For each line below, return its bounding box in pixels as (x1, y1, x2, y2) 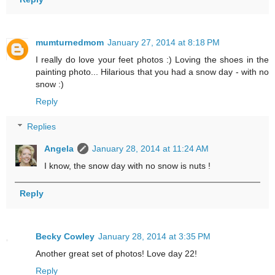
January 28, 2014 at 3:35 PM (98, 231, 211, 242)
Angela (44, 144, 74, 154)
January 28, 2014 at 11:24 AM (92, 144, 209, 154)
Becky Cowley (36, 231, 95, 242)
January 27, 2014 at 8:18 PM (107, 37, 220, 47)
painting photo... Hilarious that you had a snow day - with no (36, 66, 269, 77)
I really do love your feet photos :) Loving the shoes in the (36, 54, 269, 64)
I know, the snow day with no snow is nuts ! (44, 161, 211, 171)
